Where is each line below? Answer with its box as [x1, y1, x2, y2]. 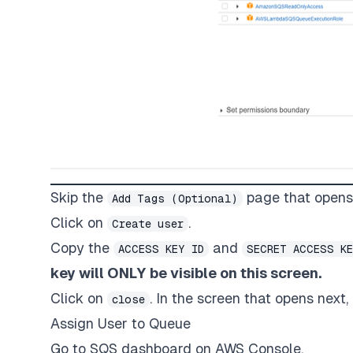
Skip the [50, 188, 107, 206]
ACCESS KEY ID [118, 242, 204, 255]
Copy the [50, 239, 113, 256]
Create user [112, 217, 184, 230]
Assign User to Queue [50, 314, 191, 332]
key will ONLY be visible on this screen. [50, 264, 321, 281]
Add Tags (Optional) [112, 191, 238, 205]
